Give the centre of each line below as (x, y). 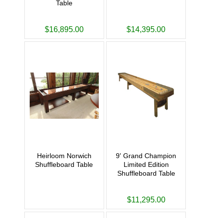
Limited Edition (146, 165)
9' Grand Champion (146, 156)
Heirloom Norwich (64, 156)
